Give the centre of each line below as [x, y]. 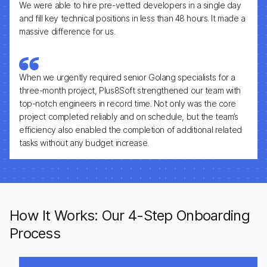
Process [35, 233]
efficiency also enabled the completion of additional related [131, 130]
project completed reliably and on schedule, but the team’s [129, 117]
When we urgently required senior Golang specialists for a [128, 77]
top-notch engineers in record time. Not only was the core [128, 103]
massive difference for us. [67, 31]
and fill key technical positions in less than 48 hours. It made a [132, 18]
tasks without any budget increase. [84, 143]
